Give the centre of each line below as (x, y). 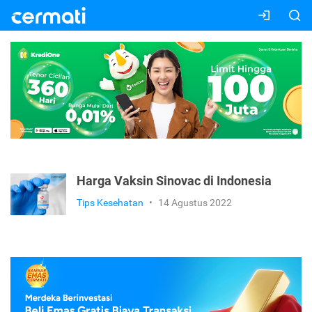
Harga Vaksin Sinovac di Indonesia (174, 181)
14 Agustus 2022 (195, 203)
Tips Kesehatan (110, 203)
